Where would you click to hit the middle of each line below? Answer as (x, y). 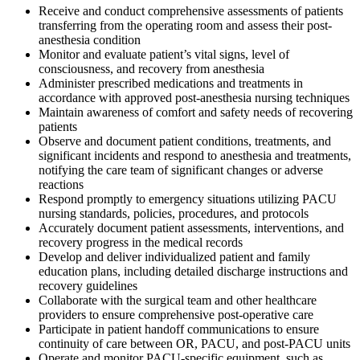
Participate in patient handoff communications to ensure (179, 329)
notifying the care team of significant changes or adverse (181, 170)
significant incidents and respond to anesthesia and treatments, (195, 155)
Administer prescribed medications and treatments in (171, 83)
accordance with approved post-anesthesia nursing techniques (194, 97)
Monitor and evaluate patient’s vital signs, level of (164, 54)
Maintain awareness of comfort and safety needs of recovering (196, 112)
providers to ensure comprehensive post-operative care (176, 314)
